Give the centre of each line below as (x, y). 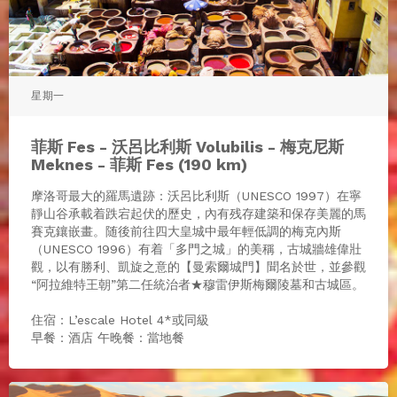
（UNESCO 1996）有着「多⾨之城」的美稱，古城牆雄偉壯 (196, 249)
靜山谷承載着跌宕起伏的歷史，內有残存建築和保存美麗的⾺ (198, 213)
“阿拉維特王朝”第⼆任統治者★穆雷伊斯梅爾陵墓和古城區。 (198, 284)
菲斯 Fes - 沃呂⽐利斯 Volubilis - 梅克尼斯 (187, 146)
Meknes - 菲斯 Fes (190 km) (139, 164)
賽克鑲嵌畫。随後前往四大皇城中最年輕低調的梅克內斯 (186, 231)
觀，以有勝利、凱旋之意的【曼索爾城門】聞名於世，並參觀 (198, 266)
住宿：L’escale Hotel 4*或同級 (120, 319)
